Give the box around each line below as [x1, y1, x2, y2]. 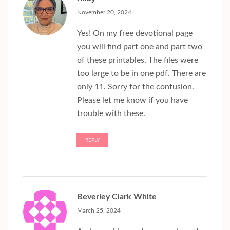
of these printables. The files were [77, 56, 198, 65]
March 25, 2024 [77, 207, 121, 214]
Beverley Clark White [77, 193, 157, 201]
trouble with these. [77, 109, 145, 118]
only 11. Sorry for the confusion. [77, 83, 194, 91]
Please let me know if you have [77, 96, 188, 105]
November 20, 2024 [77, 9, 131, 16]
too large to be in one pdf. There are [77, 69, 206, 78]
